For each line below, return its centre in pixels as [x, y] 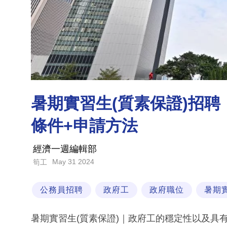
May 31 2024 [73, 162]
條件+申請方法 [84, 126]
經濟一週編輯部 [65, 149]
